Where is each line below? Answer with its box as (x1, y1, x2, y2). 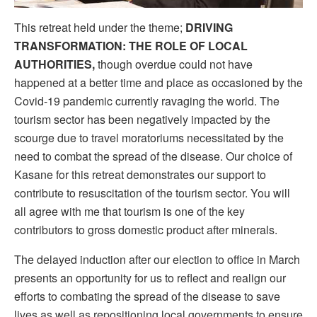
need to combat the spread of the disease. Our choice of (14, 148, 292, 165)
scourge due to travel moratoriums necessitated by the (14, 129, 284, 146)
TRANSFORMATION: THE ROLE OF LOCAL (14, 38, 248, 54)
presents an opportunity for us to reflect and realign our (14, 270, 286, 287)
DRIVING (185, 19, 233, 36)
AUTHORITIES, (14, 56, 95, 73)
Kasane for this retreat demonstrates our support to (14, 166, 266, 183)
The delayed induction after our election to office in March (14, 251, 300, 268)
